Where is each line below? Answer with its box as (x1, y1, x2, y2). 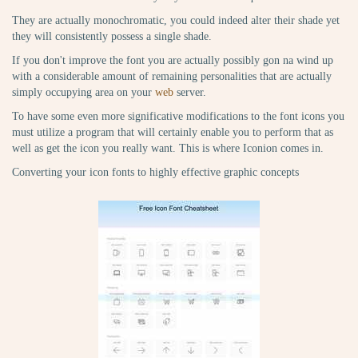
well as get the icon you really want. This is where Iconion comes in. (12, 142, 324, 155)
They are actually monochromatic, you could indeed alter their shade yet (12, 14, 340, 27)
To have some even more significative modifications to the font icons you (12, 110, 344, 123)
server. (173, 86, 206, 99)
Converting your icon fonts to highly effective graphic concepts (12, 166, 299, 179)
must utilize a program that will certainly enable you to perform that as (12, 126, 333, 139)
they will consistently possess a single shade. (12, 30, 212, 43)
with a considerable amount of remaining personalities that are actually (12, 70, 332, 83)
